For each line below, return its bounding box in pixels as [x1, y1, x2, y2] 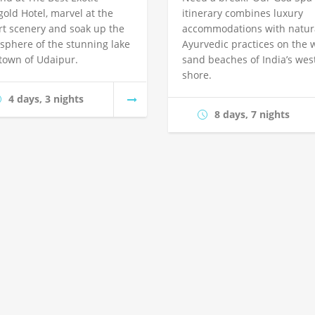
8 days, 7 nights [214, 108, 290, 122]
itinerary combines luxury [181, 6, 303, 20]
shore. [181, 68, 212, 82]
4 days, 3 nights [8, 92, 84, 106]
